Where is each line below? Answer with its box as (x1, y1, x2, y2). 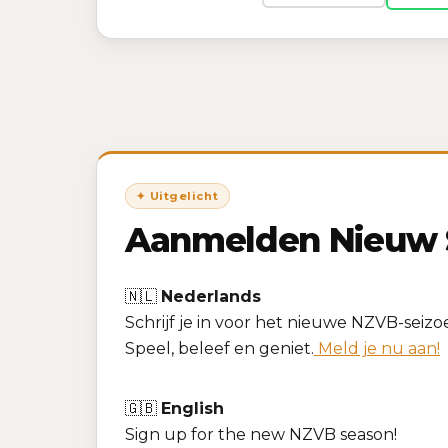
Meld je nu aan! (314, 338, 440, 358)
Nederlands (161, 286, 261, 306)
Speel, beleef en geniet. (125, 338, 314, 358)
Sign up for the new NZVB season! (125, 424, 397, 444)
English (161, 398, 224, 418)
